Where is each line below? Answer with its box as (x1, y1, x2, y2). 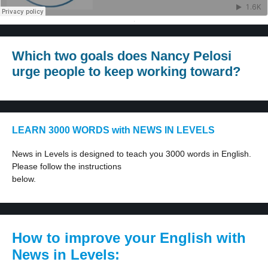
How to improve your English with (12, 230, 246, 246)
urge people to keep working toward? (12, 64, 240, 79)
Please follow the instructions (12, 162, 121, 171)
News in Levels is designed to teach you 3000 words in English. (12, 149, 251, 159)
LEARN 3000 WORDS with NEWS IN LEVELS (12, 124, 215, 135)
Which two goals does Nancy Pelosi (12, 48, 232, 63)
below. (12, 174, 36, 184)
